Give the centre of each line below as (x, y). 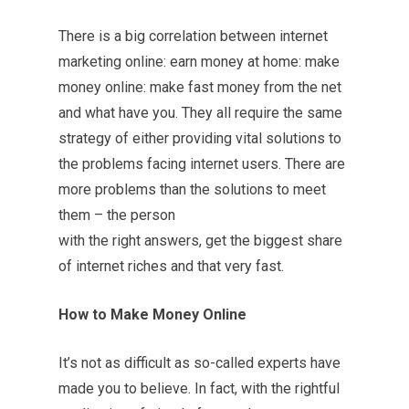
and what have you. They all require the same (200, 113)
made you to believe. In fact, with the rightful (199, 388)
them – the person (117, 215)
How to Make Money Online (152, 315)
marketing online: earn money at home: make (199, 62)
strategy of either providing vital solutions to (200, 138)
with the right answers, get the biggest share (200, 241)
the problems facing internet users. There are (202, 164)
